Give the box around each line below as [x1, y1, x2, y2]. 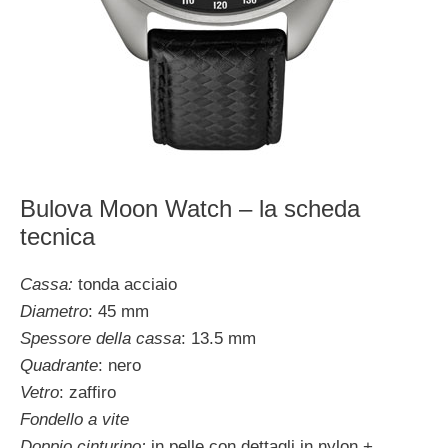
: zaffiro [59, 382, 116, 402]
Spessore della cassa [20, 328, 181, 348]
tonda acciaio [73, 274, 177, 294]
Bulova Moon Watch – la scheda [20, 194, 360, 222]
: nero [98, 355, 141, 375]
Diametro [20, 301, 88, 321]
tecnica [20, 222, 95, 250]
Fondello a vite [20, 409, 129, 429]
